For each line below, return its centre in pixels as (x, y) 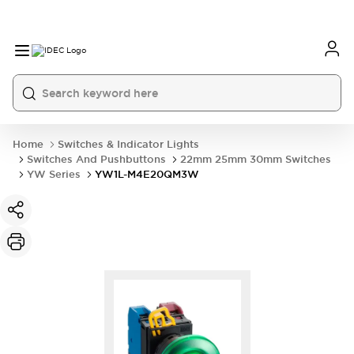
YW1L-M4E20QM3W (147, 174)
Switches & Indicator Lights (128, 144)
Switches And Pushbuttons (96, 159)
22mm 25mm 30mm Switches (256, 159)
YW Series (54, 174)
